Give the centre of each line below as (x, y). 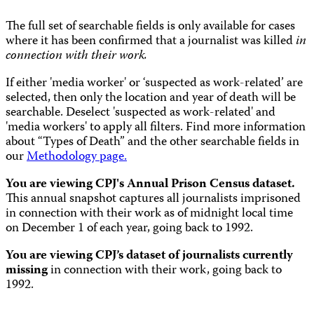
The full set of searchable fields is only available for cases (150, 27)
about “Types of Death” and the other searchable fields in (152, 143)
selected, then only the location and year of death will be (151, 99)
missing (27, 271)
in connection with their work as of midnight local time (149, 214)
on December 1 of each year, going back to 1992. (129, 229)
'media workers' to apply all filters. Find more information (156, 128)
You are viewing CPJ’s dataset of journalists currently (149, 257)
